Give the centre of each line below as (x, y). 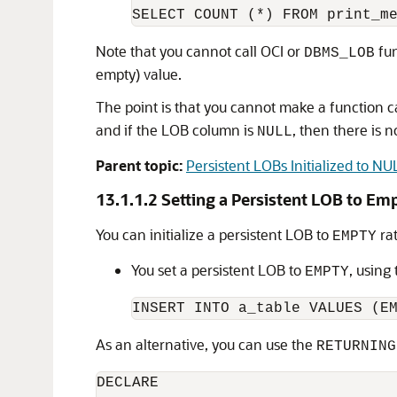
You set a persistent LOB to (218, 270)
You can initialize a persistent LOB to (214, 234)
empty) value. (139, 74)
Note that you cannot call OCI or (200, 51)
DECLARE (128, 383)
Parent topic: (139, 165)
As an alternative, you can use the (206, 344)
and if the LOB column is (176, 130)
